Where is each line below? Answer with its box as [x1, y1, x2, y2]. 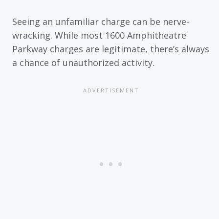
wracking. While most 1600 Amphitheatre [12, 29, 186, 42]
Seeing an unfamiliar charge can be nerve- [12, 16, 189, 28]
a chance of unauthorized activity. [12, 57, 154, 69]
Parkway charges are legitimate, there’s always [12, 43, 209, 55]
